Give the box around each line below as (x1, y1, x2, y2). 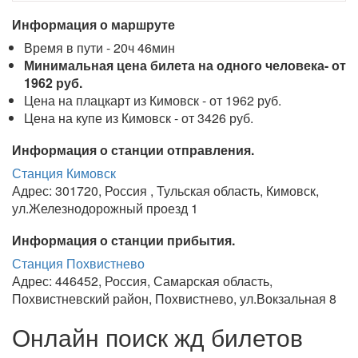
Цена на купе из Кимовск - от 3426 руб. (24, 109, 253, 127)
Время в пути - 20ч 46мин (24, 38, 175, 57)
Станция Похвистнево (12, 254, 145, 272)
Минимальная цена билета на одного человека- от (24, 56, 346, 74)
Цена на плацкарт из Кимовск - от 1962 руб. (24, 91, 281, 109)
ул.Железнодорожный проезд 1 (12, 199, 198, 217)
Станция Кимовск (12, 164, 116, 182)
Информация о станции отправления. (12, 141, 254, 159)
